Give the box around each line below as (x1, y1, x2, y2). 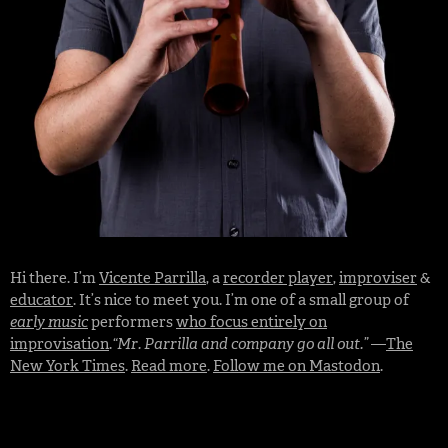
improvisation (10, 333, 109, 354)
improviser (339, 267, 417, 288)
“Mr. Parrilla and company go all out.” (112, 333, 368, 354)
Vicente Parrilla (99, 267, 206, 288)
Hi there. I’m (10, 267, 99, 288)
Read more (131, 355, 207, 376)
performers (88, 311, 176, 332)
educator (10, 289, 73, 310)
